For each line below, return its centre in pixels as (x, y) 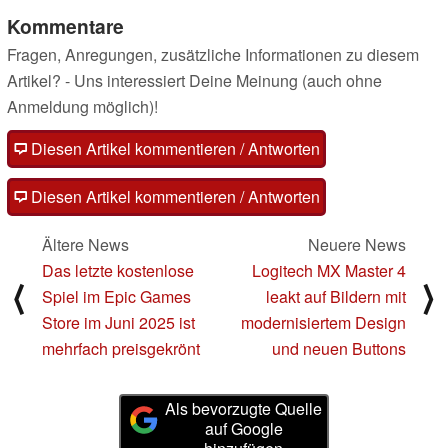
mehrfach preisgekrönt (121, 348)
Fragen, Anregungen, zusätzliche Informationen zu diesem (213, 54)
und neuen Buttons (339, 348)
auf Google (243, 428)
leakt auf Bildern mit (336, 296)
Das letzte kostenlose (118, 270)
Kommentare (65, 25)
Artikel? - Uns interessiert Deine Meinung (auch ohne (194, 80)
